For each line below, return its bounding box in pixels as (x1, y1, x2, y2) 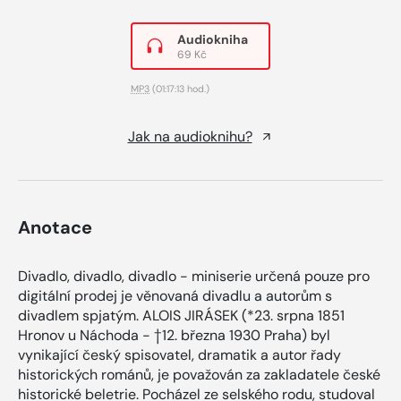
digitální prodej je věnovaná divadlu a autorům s (18, 286, 332, 305)
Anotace (18, 215, 92, 239)
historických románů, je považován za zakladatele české (18, 364, 380, 384)
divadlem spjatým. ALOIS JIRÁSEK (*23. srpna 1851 (18, 305, 345, 325)
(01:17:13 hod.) (149, 81, 209, 95)
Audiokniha (177, 30, 248, 47)
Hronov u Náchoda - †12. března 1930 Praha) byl (18, 325, 330, 345)
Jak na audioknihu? (127, 126, 252, 146)
